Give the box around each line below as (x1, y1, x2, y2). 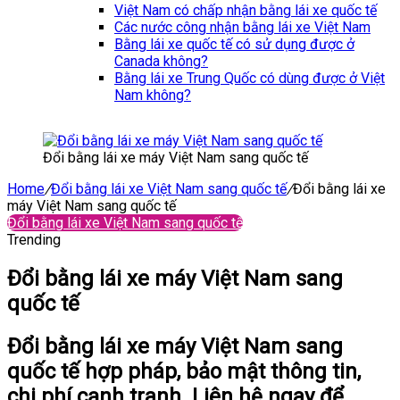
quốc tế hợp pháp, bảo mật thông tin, (7, 358, 361, 384)
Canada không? (114, 53, 208, 70)
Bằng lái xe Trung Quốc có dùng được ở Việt (114, 70, 385, 87)
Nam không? (114, 87, 191, 104)
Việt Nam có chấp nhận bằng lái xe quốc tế (114, 2, 377, 19)
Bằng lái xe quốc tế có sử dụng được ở (114, 36, 354, 53)
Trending (7, 231, 61, 248)
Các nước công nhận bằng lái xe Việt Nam (114, 19, 371, 36)
